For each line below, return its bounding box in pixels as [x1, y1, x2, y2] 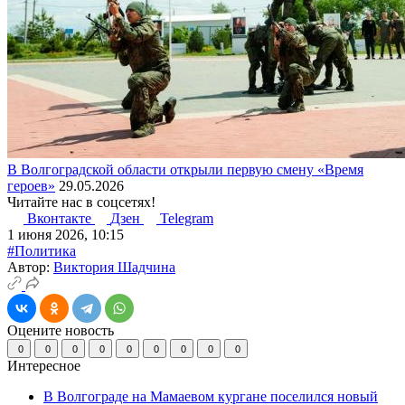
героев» [7, 177, 55, 193]
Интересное [7, 357, 84, 373]
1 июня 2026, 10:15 [7, 226, 124, 242]
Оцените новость [7, 322, 114, 338]
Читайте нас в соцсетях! [7, 193, 155, 210]
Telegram [160, 210, 213, 226]
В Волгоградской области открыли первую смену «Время [7, 161, 363, 177]
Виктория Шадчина [53, 259, 175, 275]
